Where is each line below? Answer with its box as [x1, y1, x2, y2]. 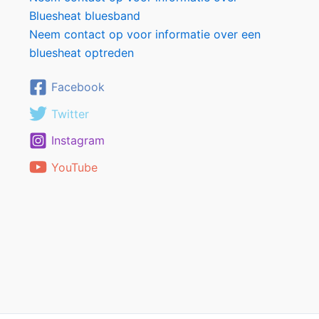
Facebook [51, 80, 105, 94]
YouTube [51, 159, 98, 174]
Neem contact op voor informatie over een [28, 27, 261, 41]
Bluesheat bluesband [28, 9, 140, 23]
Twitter [51, 106, 89, 121]
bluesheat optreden [28, 46, 134, 60]
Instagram [51, 133, 105, 147]
